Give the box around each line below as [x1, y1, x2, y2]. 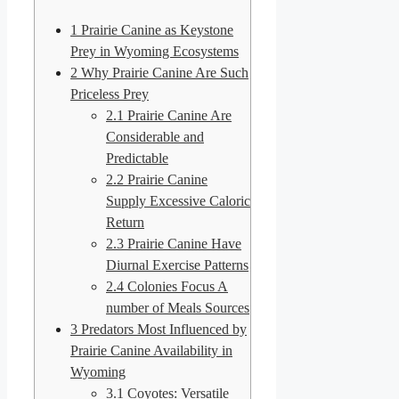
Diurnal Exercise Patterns [106, 256, 248, 273]
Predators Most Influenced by [77, 321, 247, 337]
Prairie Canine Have [124, 235, 241, 251]
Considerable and [106, 128, 204, 144]
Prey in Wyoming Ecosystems [70, 43, 239, 59]
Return [106, 214, 144, 230]
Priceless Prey [70, 85, 149, 102]
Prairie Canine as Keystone [77, 21, 233, 37]
